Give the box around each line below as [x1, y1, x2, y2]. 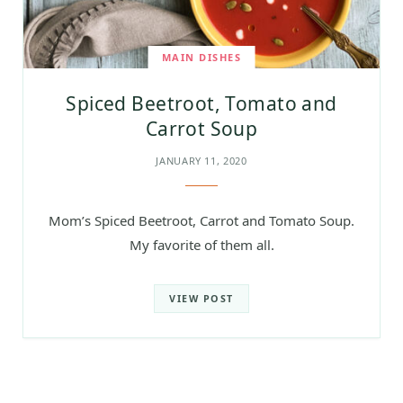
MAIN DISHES [161, 49, 242, 64]
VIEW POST [169, 291, 234, 305]
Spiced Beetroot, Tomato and [66, 90, 337, 116]
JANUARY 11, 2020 [156, 153, 247, 167]
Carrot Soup [145, 115, 258, 141]
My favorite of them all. [129, 235, 274, 254]
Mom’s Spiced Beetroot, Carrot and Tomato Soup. [49, 210, 354, 229]
